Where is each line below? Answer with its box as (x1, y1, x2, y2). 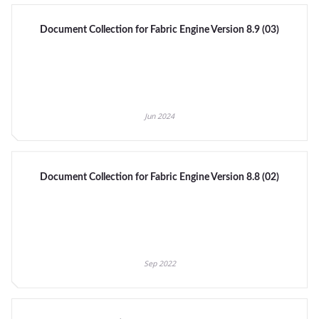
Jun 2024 (145, 111, 174, 122)
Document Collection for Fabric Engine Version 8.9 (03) (40, 25, 279, 35)
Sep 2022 (143, 258, 176, 268)
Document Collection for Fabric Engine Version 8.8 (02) (40, 172, 279, 182)
